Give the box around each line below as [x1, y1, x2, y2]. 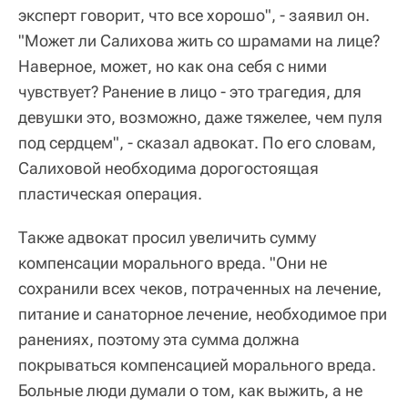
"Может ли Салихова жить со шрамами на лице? [18, 31, 380, 51]
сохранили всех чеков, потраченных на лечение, [18, 279, 382, 299]
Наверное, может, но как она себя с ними [18, 56, 327, 76]
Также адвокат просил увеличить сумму [18, 228, 316, 248]
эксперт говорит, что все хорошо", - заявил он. [18, 5, 370, 25]
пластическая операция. [18, 184, 202, 204]
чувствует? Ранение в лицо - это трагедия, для [18, 82, 362, 102]
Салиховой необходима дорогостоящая [18, 158, 319, 178]
